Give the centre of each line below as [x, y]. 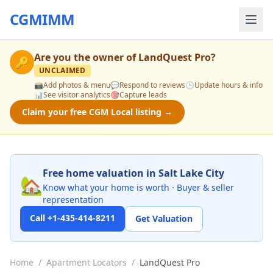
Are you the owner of [86, 57]
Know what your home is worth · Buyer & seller [138, 187]
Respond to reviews [152, 85]
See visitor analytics [77, 95]
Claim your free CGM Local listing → [97, 112]
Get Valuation [164, 218]
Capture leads [143, 95]
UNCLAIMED [62, 70]
